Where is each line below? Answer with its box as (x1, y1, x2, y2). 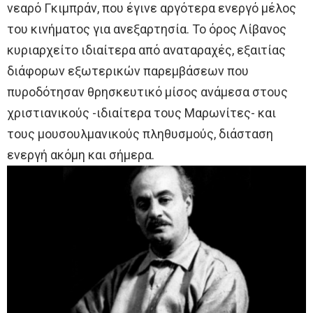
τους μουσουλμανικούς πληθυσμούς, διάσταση (7, 126, 273, 141)
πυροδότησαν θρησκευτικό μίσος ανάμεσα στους (7, 84, 288, 99)
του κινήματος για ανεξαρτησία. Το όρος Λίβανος (7, 21, 286, 36)
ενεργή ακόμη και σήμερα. (7, 147, 154, 162)
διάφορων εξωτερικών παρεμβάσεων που (7, 63, 249, 78)
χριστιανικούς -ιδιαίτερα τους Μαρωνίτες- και (7, 105, 276, 120)
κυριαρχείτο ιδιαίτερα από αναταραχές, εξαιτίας (7, 42, 286, 57)
